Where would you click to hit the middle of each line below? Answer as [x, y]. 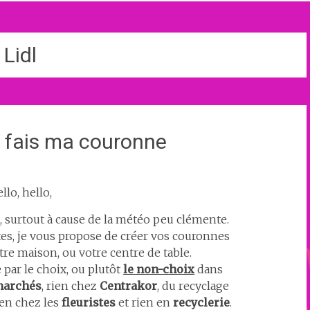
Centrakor [128, 286]
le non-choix [159, 269]
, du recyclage [193, 286]
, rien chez [70, 286]
